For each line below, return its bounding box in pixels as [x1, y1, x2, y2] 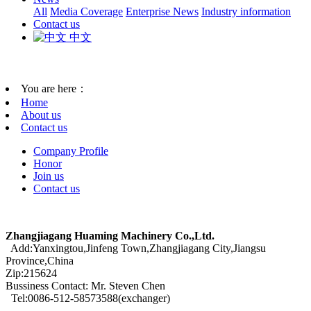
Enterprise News [126, 6, 199, 17]
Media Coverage [50, 6, 123, 17]
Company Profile [33, 144, 108, 157]
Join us [33, 169, 64, 182]
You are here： [21, 82, 87, 94]
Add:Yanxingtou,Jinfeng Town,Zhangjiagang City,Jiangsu [6, 242, 266, 254]
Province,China [6, 254, 74, 267]
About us [21, 108, 61, 121]
